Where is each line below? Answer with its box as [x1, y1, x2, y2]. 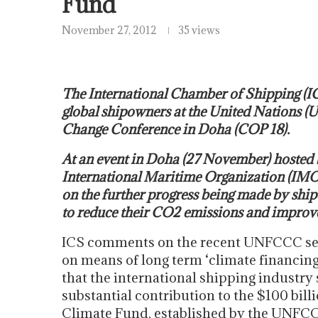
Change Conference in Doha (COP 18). [62, 121, 290, 138]
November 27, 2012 [62, 23, 157, 37]
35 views [178, 23, 220, 37]
